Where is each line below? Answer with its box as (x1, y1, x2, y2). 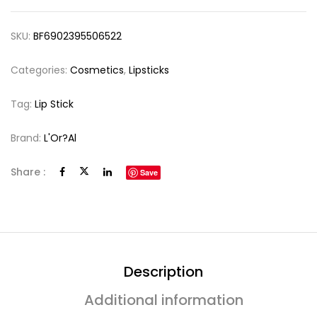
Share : (11, 165, 45, 179)
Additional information (83, 290, 243, 310)
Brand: (11, 131, 44, 145)
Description (124, 262, 203, 282)
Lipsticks (129, 63, 169, 77)
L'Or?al (44, 131, 76, 145)
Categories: (11, 63, 70, 77)
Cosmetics (70, 63, 124, 77)
